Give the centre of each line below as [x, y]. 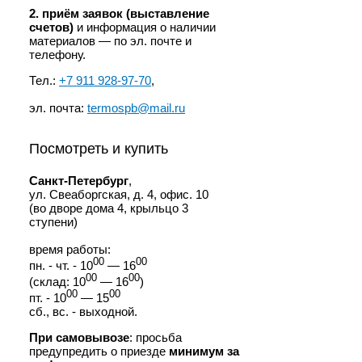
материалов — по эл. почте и [110, 41]
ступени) [53, 222]
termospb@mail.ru [136, 108]
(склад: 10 [57, 282]
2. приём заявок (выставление [119, 13]
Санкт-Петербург [79, 181]
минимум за [204, 351]
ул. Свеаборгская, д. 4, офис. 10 [119, 194]
